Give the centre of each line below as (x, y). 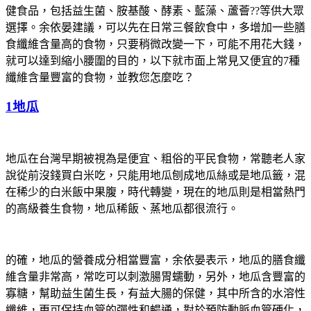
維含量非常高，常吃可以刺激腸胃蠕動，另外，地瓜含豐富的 (155, 276)
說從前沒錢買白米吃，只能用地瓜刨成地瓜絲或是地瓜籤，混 (155, 175)
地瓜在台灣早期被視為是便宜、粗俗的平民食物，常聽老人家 (155, 158)
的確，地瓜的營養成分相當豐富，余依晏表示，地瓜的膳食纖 (155, 260)
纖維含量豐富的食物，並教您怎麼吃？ (100, 77)
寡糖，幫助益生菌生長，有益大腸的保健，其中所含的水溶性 (155, 293)
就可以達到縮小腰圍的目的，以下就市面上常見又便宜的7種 (153, 60)
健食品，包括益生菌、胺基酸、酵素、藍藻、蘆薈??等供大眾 (155, 10)
